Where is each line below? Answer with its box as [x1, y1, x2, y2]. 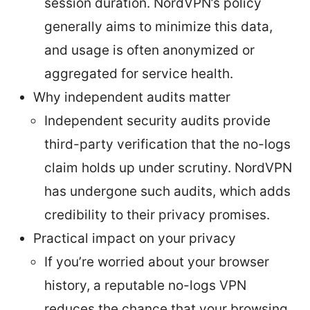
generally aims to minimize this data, [44, 18, 273, 35]
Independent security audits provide [44, 112, 271, 129]
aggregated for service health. [44, 65, 233, 82]
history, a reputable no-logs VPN [44, 277, 246, 293]
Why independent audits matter [33, 89, 230, 105]
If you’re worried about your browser [44, 253, 269, 270]
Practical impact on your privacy [33, 230, 236, 246]
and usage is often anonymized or [44, 42, 255, 58]
